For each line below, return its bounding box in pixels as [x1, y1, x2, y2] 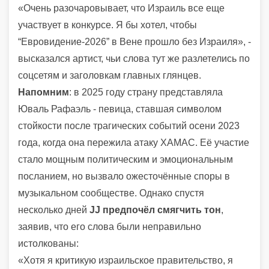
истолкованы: [18, 238, 79, 249]
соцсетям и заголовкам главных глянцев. [18, 70, 201, 80]
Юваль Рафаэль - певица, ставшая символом [18, 103, 222, 114]
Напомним [18, 86, 69, 97]
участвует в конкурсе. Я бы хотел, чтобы [18, 19, 197, 30]
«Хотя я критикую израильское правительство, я [18, 255, 233, 265]
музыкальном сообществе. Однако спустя [18, 187, 204, 198]
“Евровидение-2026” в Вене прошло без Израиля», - [18, 36, 251, 47]
